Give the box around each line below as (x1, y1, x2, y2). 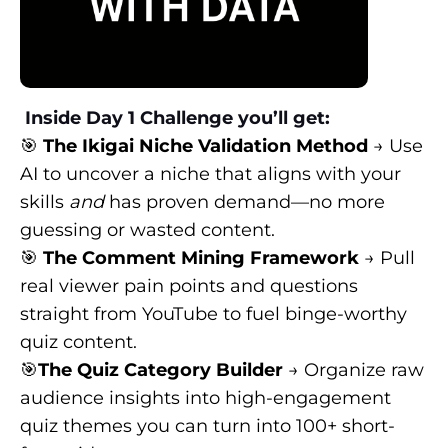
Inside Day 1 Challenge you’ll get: (20, 106, 330, 129)
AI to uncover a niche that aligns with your (20, 162, 401, 185)
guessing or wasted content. (20, 218, 275, 241)
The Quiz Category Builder (38, 358, 283, 381)
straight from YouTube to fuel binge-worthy (20, 302, 407, 325)
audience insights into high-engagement (20, 386, 391, 409)
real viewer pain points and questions (20, 274, 358, 297)
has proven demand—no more (104, 190, 385, 213)
